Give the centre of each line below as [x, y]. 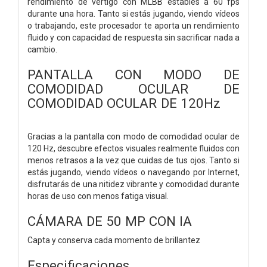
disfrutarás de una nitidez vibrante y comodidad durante [133, 184]
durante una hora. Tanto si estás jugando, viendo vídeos [133, 13]
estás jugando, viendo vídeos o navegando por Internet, [133, 172]
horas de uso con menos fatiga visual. [98, 196]
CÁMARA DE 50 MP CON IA [110, 221]
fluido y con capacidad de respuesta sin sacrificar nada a [133, 37]
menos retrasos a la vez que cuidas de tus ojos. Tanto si [133, 160]
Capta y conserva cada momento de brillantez [114, 240]
